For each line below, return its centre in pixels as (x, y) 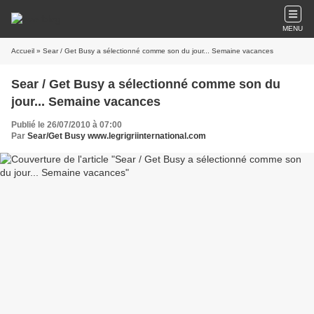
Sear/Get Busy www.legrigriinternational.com (117, 136)
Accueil (23, 51)
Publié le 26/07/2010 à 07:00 (67, 125)
